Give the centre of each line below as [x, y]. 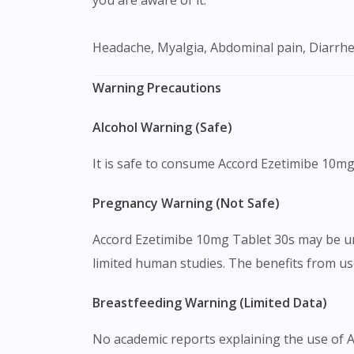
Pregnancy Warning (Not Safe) [190, 203]
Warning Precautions [157, 87]
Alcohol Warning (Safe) [167, 127]
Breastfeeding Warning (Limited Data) [214, 302]
